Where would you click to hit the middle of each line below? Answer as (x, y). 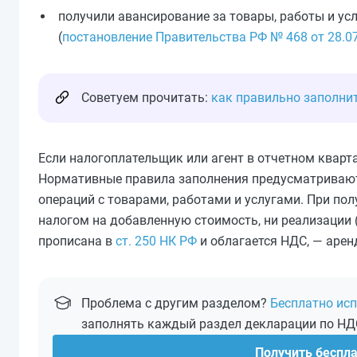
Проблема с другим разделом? (176, 303)
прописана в (77, 241)
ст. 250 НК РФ (156, 241)
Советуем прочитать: (146, 98)
